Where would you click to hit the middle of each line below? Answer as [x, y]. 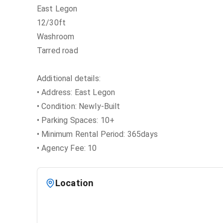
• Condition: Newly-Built [79, 106]
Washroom [56, 37]
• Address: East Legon [76, 92]
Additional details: [69, 78]
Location [75, 183]
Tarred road [57, 51]
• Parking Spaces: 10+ [76, 120]
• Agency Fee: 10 [67, 148]
